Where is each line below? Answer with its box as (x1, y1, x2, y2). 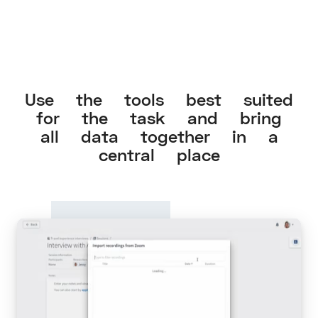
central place (98, 146, 220, 165)
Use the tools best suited (25, 90, 293, 110)
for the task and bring (36, 109, 282, 128)
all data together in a (40, 127, 278, 147)
